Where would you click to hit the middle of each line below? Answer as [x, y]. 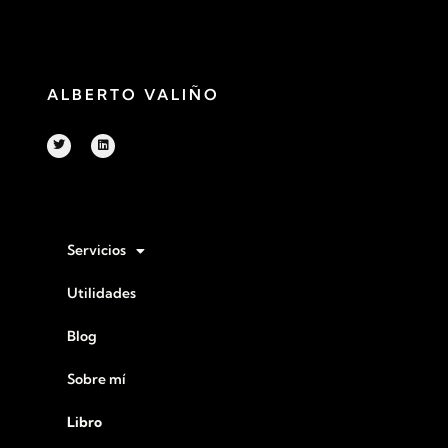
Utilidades [101, 293]
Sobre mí [96, 379]
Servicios [96, 250]
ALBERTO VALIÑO [133, 95]
